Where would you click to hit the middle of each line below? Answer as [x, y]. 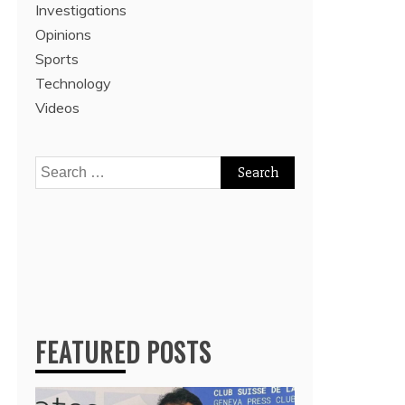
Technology [73, 83]
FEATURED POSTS [123, 352]
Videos [57, 108]
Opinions [63, 34]
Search [57, 167]
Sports [57, 59]
